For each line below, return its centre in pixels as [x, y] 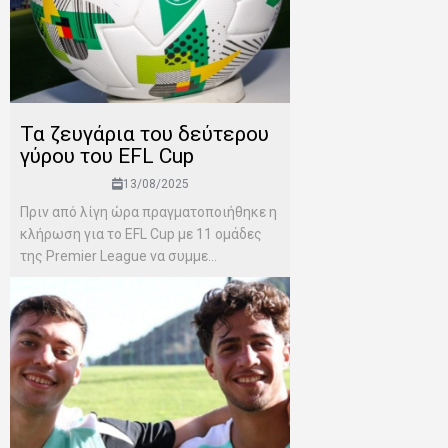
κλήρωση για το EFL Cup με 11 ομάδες [141, 234]
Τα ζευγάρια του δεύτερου [144, 134]
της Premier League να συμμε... [118, 256]
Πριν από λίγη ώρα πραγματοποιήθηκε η [148, 212]
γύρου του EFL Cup [107, 156]
